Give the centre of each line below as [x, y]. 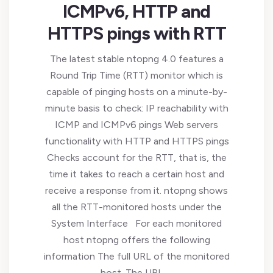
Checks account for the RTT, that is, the [136, 158]
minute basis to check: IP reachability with [136, 108]
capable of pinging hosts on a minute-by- [136, 92]
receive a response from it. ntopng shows [136, 190]
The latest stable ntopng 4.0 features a [136, 59]
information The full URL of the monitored [136, 256]
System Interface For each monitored [136, 223]
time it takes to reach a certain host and [136, 174]
